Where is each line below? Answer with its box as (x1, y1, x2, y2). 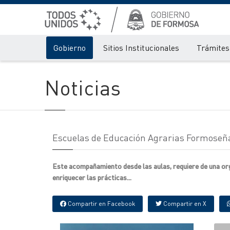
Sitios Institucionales (103, 42, 179, 53)
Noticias (45, 74, 121, 100)
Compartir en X (162, 200, 206, 207)
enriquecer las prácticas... (52, 172, 131, 182)
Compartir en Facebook (66, 200, 135, 207)
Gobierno (53, 42, 86, 53)
